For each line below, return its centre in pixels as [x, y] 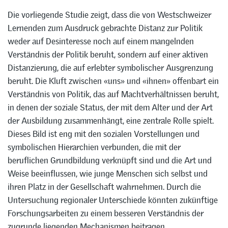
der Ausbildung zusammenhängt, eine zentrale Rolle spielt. [111, 121]
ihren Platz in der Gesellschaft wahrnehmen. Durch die [104, 187]
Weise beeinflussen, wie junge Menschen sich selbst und [108, 174]
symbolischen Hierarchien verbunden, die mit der [94, 147]
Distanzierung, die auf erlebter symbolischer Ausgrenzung [110, 68]
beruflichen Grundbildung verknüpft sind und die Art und [110, 161]
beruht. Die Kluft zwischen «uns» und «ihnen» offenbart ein [113, 81]
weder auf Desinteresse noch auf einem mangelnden [101, 41]
